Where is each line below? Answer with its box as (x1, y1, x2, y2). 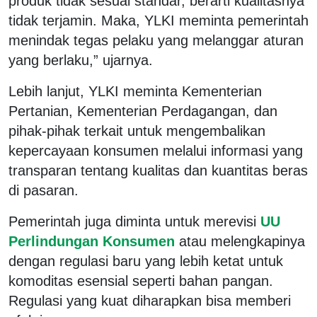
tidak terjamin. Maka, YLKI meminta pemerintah (8, 12, 309, 28)
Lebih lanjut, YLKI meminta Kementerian (8, 83, 262, 99)
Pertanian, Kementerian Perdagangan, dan (8, 103, 277, 119)
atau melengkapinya (179, 233, 305, 249)
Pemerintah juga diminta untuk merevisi (8, 213, 256, 229)
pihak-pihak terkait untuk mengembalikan (8, 122, 265, 139)
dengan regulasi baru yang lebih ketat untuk (8, 253, 283, 269)
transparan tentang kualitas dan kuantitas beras (8, 162, 308, 178)
